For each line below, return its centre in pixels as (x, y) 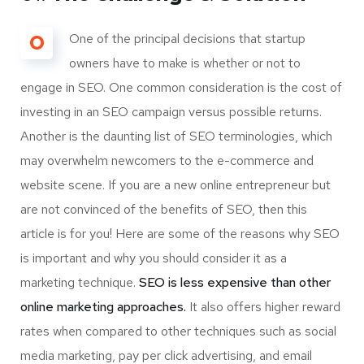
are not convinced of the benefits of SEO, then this (164, 209)
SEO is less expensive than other (235, 282)
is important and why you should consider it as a (154, 258)
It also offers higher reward (263, 306)
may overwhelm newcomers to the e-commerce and (167, 160)
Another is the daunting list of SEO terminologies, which (176, 136)
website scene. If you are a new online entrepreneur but (175, 184)
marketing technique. (80, 282)
